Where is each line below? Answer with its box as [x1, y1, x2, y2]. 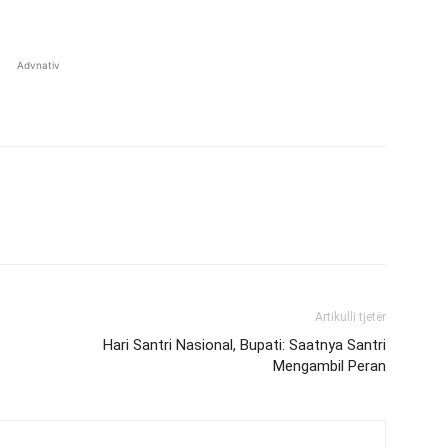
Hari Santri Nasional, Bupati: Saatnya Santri [103, 336, 386, 354]
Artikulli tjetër [315, 310, 386, 324]
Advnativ [16, 59, 60, 71]
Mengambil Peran [273, 357, 386, 375]
